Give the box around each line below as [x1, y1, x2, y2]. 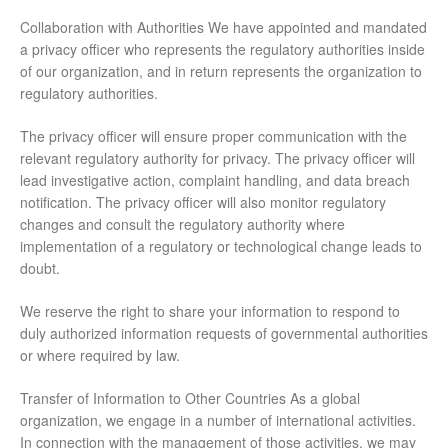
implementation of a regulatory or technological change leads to [20, 236, 422, 257]
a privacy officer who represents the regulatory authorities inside [20, 39, 425, 60]
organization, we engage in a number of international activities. [20, 410, 416, 431]
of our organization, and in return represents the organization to [20, 61, 422, 82]
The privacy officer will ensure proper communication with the [20, 126, 407, 147]
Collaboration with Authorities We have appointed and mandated [20, 17, 427, 38]
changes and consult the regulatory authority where [20, 214, 345, 235]
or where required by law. [20, 345, 180, 366]
